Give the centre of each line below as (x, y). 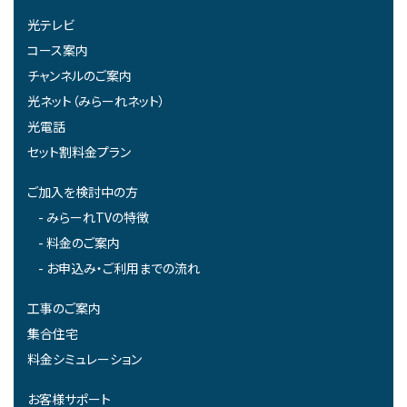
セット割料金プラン (79, 151)
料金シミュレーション (84, 358)
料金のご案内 (83, 242)
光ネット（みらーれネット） (96, 100)
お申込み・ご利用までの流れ (123, 268)
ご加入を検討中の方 (83, 191)
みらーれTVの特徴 (98, 217)
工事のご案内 (64, 308)
